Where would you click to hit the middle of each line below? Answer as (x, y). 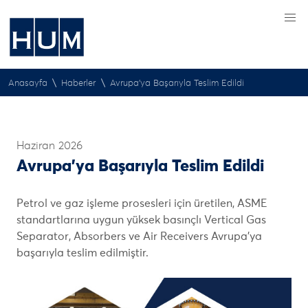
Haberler (79, 84)
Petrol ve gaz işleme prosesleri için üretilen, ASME (142, 203)
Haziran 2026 (49, 146)
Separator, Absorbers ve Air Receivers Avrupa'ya (139, 236)
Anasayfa (28, 84)
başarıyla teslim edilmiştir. (82, 253)
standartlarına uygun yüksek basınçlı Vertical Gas (141, 220)
